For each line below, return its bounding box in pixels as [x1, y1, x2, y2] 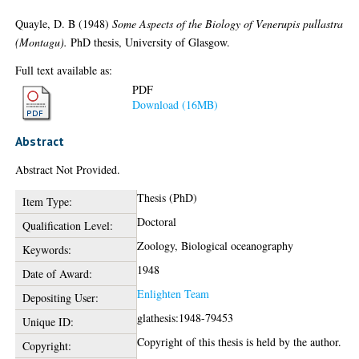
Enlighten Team [137, 286, 210, 301]
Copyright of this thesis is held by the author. [137, 334, 342, 349]
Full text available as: [15, 62, 113, 78]
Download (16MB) [132, 97, 219, 113]
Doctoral [137, 214, 177, 229]
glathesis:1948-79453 [137, 310, 234, 325]
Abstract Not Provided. [15, 162, 121, 177]
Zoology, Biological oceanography [137, 238, 294, 253]
